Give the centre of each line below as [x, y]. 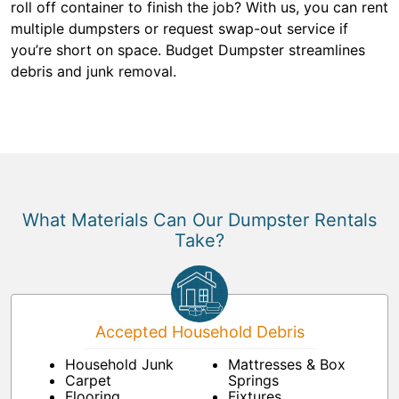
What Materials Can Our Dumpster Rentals [199, 220]
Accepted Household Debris [199, 332]
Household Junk [119, 365]
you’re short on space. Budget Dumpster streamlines [188, 50]
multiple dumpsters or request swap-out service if [179, 29]
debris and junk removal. [94, 72]
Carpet [88, 381]
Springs [253, 381]
